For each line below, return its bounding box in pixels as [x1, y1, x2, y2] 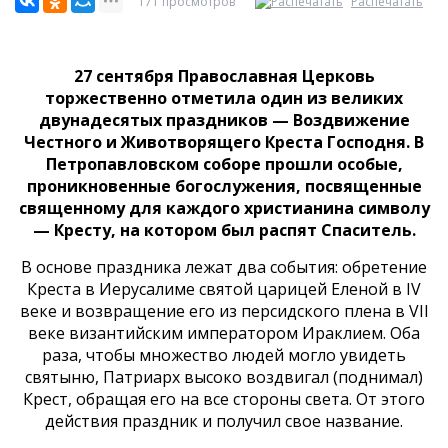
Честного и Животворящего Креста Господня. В [24, 131, 424, 153]
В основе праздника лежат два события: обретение [21, 256, 427, 278]
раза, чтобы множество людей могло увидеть [42, 344, 406, 366]
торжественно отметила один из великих [45, 87, 403, 109]
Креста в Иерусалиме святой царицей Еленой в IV [27, 278, 421, 300]
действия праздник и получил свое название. [45, 410, 403, 432]
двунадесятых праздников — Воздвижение [38, 109, 410, 131]
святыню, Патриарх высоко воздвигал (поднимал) [25, 366, 423, 388]
